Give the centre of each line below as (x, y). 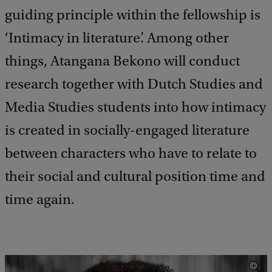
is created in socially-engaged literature (127, 130)
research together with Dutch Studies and (134, 84)
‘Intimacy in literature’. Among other (117, 38)
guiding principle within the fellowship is (133, 15)
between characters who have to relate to (131, 153)
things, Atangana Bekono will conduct (122, 61)
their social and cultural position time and (135, 176)
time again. (40, 199)
